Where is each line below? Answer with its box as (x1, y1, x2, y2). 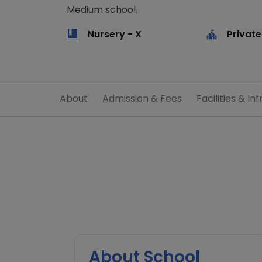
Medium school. (67, 3, 137, 16)
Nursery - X (88, 27, 142, 41)
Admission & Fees (102, 92, 182, 105)
